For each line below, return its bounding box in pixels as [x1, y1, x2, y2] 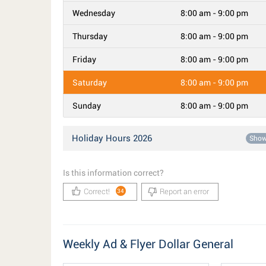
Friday [72, 55, 96, 64]
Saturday [72, 78, 107, 87]
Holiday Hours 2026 [72, 133, 152, 144]
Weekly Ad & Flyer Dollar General [63, 237, 233, 251]
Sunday [72, 101, 101, 110]
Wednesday [72, 8, 115, 18]
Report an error [160, 187, 209, 196]
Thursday [72, 31, 107, 41]
